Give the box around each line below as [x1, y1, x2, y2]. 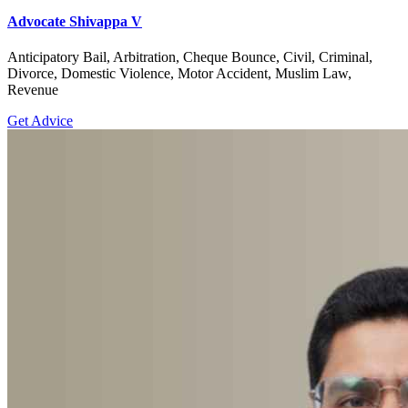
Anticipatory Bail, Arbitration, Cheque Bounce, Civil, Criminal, [7, 49, 372, 66]
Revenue [7, 82, 58, 98]
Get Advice [7, 113, 73, 129]
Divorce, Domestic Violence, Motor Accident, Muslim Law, [7, 66, 352, 82]
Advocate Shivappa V [7, 14, 142, 30]
